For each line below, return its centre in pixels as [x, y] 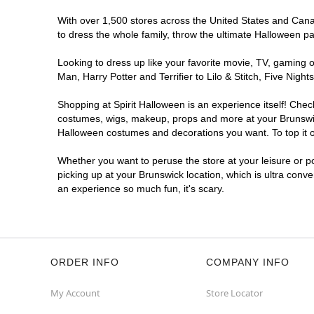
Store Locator [234, 293]
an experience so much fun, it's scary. [141, 189]
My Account [75, 293]
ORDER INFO [85, 262]
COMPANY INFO [248, 262]
